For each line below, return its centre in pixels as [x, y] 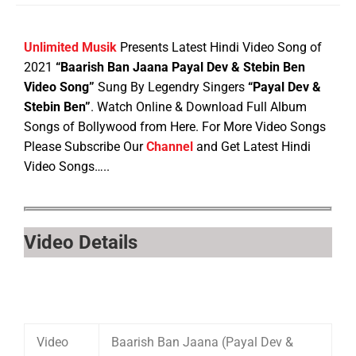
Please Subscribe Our [85, 147]
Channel [170, 147]
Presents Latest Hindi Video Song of [221, 48]
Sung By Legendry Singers [171, 87]
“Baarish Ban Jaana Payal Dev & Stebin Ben [180, 68]
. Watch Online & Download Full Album [199, 107]
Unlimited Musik [70, 48]
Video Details [81, 243]
